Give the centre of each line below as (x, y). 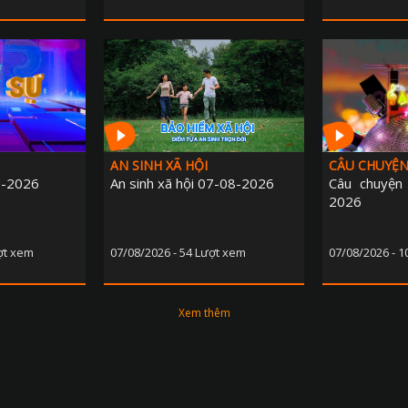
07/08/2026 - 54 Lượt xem (178, 253)
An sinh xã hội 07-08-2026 (192, 184)
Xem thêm (204, 313)
